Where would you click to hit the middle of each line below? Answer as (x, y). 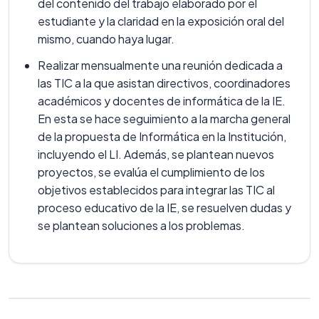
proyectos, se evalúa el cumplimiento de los (151, 172)
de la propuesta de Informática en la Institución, (162, 136)
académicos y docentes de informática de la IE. (162, 101)
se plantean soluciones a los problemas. (141, 225)
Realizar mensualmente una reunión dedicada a (160, 65)
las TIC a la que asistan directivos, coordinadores (164, 83)
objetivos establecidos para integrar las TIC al (156, 190)
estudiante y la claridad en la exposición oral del (161, 21)
